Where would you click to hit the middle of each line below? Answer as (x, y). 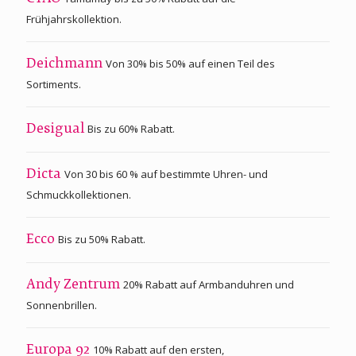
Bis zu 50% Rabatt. (102, 239)
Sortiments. (54, 84)
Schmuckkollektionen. (79, 194)
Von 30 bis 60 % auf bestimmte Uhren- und (166, 174)
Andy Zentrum (75, 285)
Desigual (57, 129)
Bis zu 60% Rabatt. (131, 128)
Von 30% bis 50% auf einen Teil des (190, 63)
